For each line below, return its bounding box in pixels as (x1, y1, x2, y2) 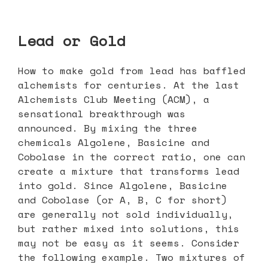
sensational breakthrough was (18, 106, 185, 121)
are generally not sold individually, (18, 206, 233, 221)
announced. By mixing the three (18, 120, 197, 135)
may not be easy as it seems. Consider (18, 235, 239, 250)
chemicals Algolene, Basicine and (18, 135, 209, 150)
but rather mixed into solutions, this (18, 221, 239, 236)
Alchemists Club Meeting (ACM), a (18, 92, 209, 106)
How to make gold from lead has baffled (18, 63, 245, 78)
